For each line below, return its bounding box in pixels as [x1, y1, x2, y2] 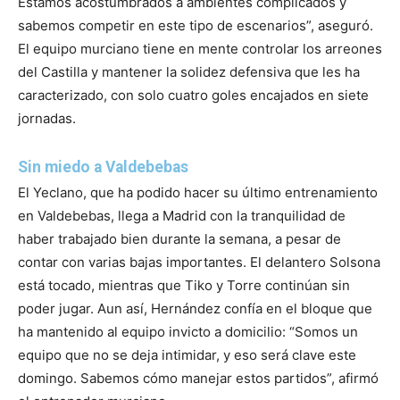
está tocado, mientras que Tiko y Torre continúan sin [18, 276, 350, 294]
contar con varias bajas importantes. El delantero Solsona [18, 253, 380, 271]
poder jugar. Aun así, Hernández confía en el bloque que [18, 299, 372, 317]
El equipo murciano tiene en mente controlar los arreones [18, 39, 382, 57]
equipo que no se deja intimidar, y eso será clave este [18, 346, 356, 363]
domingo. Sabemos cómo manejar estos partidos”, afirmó [18, 369, 379, 387]
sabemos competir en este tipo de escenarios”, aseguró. [18, 16, 373, 34]
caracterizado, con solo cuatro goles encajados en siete [18, 86, 369, 104]
